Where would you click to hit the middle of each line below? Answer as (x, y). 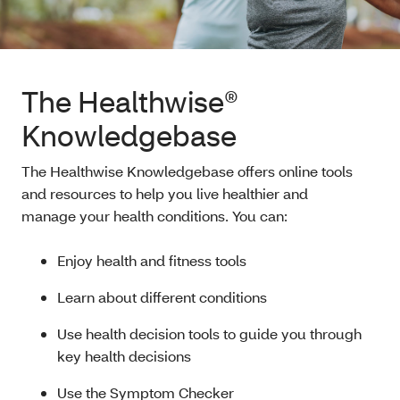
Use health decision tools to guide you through (209, 334)
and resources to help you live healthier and (165, 194)
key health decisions (124, 356)
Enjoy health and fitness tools (152, 261)
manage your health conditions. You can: (154, 216)
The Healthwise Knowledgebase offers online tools (187, 171)
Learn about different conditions (164, 297)
